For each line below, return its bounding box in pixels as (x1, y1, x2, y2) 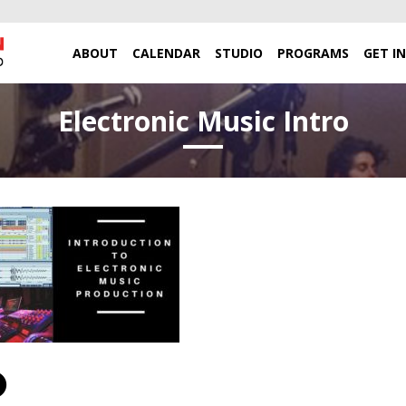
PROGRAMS (277, 44, 349, 62)
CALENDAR (132, 44, 200, 62)
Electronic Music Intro (57, 102, 349, 140)
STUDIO (215, 44, 263, 62)
